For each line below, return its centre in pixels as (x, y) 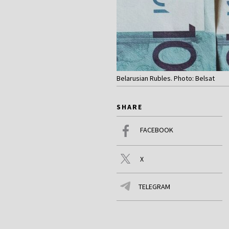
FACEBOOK (157, 130)
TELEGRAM (154, 187)
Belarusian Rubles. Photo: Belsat (166, 78)
